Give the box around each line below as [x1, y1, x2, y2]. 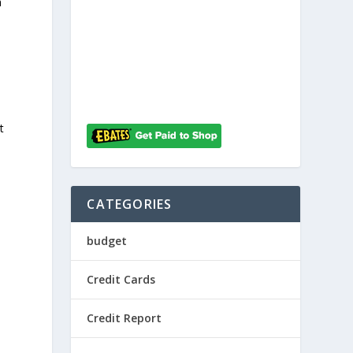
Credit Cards [87, 272, 156, 288]
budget [87, 233, 128, 249]
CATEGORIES [87, 195, 173, 214]
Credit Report [87, 310, 162, 326]
